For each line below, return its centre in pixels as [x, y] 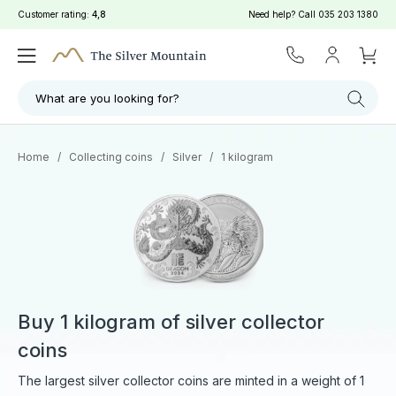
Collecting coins [111, 157]
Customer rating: [55, 14]
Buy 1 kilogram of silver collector [171, 322]
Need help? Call [283, 14]
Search [301, 18]
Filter [116, 18]
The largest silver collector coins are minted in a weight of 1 [191, 381]
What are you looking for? [107, 98]
